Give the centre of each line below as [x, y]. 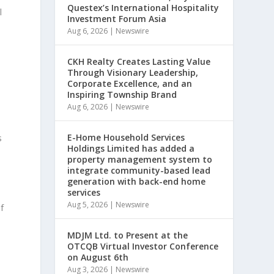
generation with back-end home [137, 181]
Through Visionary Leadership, [133, 72]
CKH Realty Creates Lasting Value [139, 61]
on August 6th [98, 257]
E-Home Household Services [126, 137]
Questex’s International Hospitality [143, 8]
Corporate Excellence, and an [130, 83]
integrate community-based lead [139, 170]
